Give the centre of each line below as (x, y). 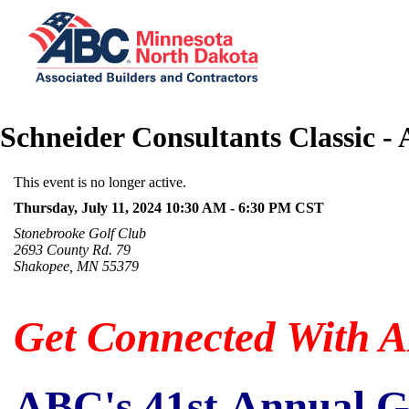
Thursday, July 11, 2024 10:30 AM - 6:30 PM (152, 207)
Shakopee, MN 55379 (76, 266)
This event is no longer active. (100, 182)
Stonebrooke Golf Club (79, 233)
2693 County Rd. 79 (72, 249)
